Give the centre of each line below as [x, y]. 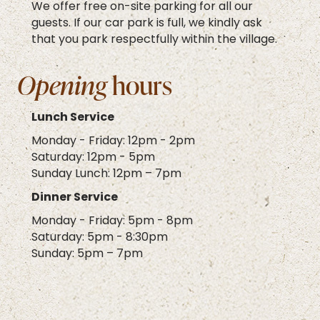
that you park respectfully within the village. [154, 39]
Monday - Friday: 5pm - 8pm [112, 220]
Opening [62, 85]
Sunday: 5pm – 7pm [87, 253]
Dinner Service [75, 197]
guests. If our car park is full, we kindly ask [147, 22]
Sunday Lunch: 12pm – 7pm [106, 173]
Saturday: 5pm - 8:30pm [100, 237]
